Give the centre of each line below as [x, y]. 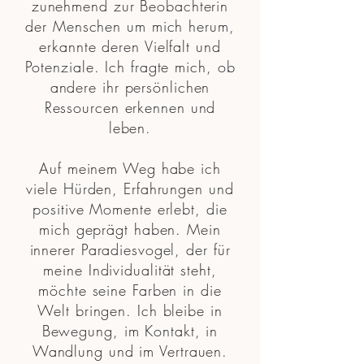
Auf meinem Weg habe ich [130, 168]
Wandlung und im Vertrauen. [130, 351]
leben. [130, 128]
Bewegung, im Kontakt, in [130, 331]
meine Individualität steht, [130, 270]
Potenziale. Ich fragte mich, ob [130, 67]
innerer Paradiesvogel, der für [130, 249]
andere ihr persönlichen [130, 87]
